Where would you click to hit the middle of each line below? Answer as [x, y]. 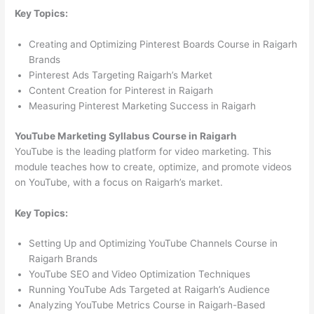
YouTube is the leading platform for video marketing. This [143, 151]
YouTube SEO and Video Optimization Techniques [140, 274]
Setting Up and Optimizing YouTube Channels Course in [153, 244]
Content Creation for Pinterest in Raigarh [121, 91]
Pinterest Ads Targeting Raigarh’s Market [121, 75]
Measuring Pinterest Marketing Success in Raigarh [143, 106]
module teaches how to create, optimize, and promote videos [153, 166]
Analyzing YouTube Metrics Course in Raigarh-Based [147, 305]
